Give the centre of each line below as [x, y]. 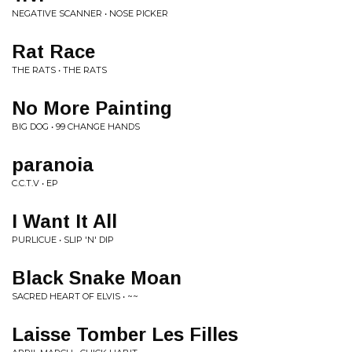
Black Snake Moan [97, 278]
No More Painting [92, 108]
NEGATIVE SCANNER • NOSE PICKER [90, 13]
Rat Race [53, 51]
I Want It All [64, 221]
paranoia [53, 165]
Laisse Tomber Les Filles [125, 334]
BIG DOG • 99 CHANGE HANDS [76, 126]
